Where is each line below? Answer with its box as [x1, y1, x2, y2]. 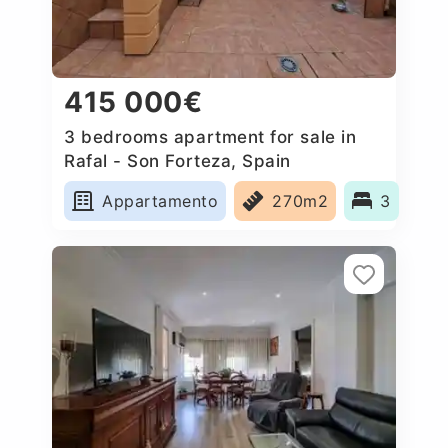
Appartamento [102, 190, 219, 211]
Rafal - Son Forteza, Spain [64, 150, 292, 171]
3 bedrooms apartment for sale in [64, 126, 357, 147]
